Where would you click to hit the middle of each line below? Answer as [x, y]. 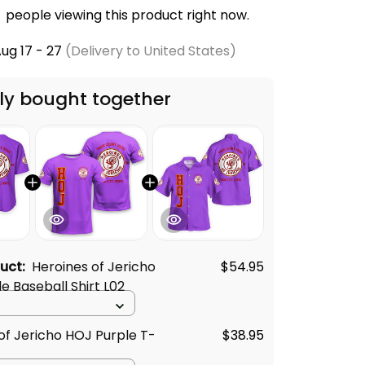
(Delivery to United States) [149, 51]
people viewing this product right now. [125, 15]
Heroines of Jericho [94, 266]
